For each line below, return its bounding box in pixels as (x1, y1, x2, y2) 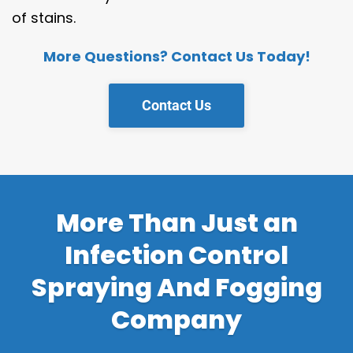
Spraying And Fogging (31, 269, 322, 305)
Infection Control (65, 236, 288, 273)
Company (111, 301, 242, 337)
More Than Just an (55, 204, 298, 240)
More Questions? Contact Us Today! (43, 46, 310, 66)
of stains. (12, 7, 76, 28)
